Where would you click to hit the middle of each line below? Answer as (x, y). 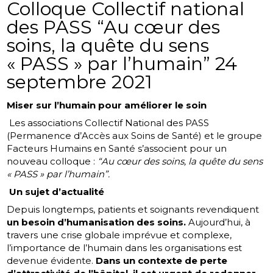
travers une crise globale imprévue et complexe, (119, 235)
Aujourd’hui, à (218, 222)
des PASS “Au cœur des (114, 27)
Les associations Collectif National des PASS (109, 123)
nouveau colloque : (52, 161)
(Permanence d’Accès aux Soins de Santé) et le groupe (135, 136)
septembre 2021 (80, 82)
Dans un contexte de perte (162, 261)
